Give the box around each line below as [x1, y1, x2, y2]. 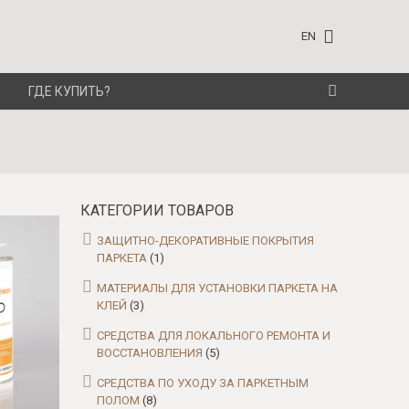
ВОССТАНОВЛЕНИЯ [97, 346, 203, 360]
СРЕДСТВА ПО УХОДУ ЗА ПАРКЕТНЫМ [97, 376, 309, 390]
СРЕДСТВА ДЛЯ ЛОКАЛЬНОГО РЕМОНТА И [97, 329, 330, 342]
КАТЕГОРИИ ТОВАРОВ [80, 202, 234, 219]
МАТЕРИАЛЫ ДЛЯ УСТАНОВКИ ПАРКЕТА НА [97, 281, 338, 295]
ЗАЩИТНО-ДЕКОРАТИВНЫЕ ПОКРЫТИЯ [97, 234, 314, 247]
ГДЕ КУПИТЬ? [28, 84, 110, 99]
